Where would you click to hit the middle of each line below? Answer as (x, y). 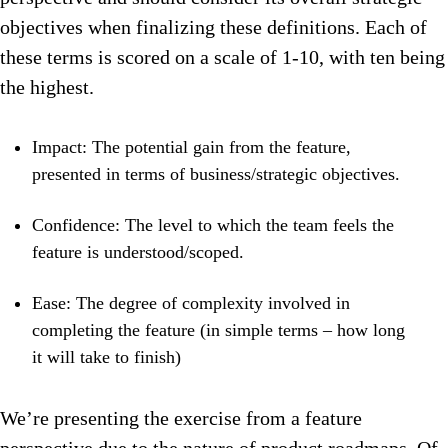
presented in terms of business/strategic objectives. (216, 174)
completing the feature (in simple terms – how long (218, 330)
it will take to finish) (106, 357)
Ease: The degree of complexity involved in (191, 303)
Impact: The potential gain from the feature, (191, 147)
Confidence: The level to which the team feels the (213, 225)
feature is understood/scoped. (140, 252)
